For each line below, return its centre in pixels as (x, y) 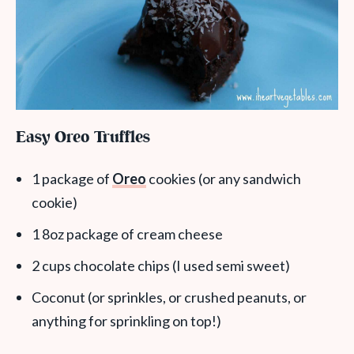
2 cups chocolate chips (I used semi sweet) (161, 266)
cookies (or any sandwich (224, 179)
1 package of (72, 179)
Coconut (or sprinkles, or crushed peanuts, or (169, 298)
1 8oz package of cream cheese (127, 234)
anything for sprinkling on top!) (126, 321)
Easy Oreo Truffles (83, 138)
